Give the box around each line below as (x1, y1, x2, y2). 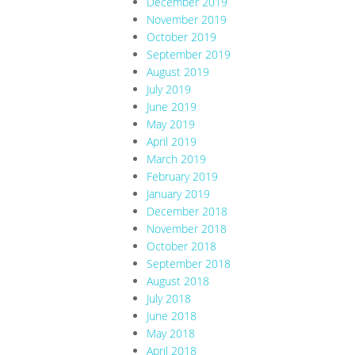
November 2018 (147, 221, 227, 237)
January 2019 (147, 186, 210, 202)
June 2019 (147, 99, 197, 115)
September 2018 (147, 256, 231, 272)
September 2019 (147, 47, 231, 63)
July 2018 (147, 291, 191, 307)
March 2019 (147, 151, 206, 167)
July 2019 (147, 82, 191, 97)
